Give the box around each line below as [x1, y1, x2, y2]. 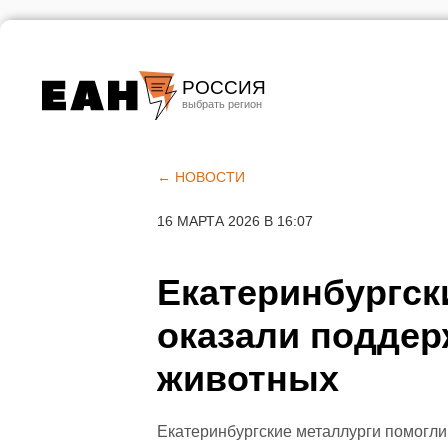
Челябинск [187, 161, 270, 180]
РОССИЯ [182, 77, 266, 98]
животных [157, 358, 339, 399]
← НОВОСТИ [157, 169, 245, 185]
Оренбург [187, 229, 261, 248]
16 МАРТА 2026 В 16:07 [157, 213, 313, 229]
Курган [187, 195, 239, 214]
